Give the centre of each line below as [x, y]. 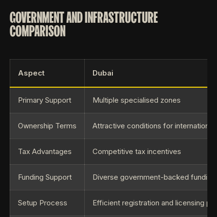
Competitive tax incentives [137, 151]
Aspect [31, 73]
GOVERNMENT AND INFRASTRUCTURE [84, 17]
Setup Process [43, 203]
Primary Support [45, 100]
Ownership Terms [47, 126]
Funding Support [45, 177]
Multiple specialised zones [137, 100]
